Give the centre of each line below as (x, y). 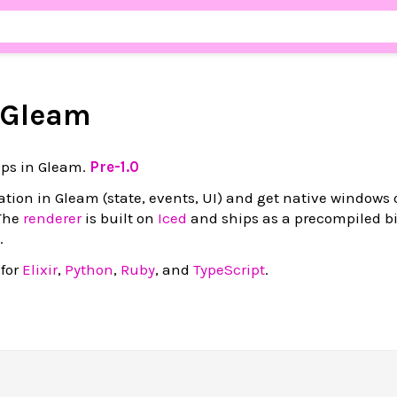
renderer (52, 218)
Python (89, 269)
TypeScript (229, 269)
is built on (120, 218)
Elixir (40, 269)
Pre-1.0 (114, 166)
